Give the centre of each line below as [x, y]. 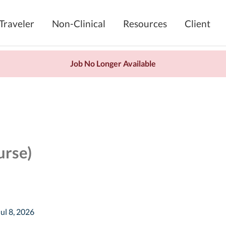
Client [197, 23]
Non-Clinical [79, 23]
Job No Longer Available [113, 64]
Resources [145, 23]
